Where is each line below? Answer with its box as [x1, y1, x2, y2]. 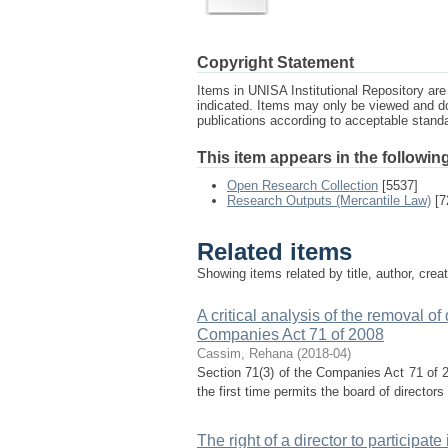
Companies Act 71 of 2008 [197, 326, 384, 343]
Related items [197, 239, 352, 265]
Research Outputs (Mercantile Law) [227, 193, 431, 208]
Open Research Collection [227, 178, 378, 193]
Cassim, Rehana [197, 346, 293, 361]
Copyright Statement [197, 54, 354, 71]
